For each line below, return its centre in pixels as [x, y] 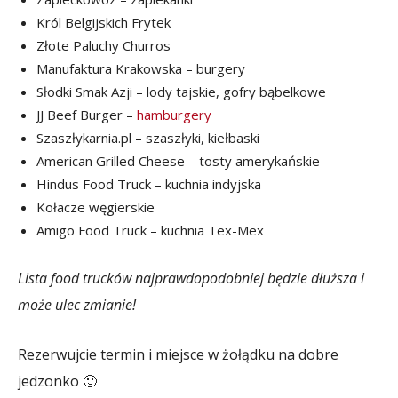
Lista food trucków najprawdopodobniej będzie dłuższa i [191, 278]
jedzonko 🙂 [57, 381]
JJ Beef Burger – [87, 114]
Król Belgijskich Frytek [103, 22]
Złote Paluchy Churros [103, 45]
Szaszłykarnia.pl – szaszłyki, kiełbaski [148, 137]
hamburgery [174, 114]
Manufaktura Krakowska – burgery [141, 68]
